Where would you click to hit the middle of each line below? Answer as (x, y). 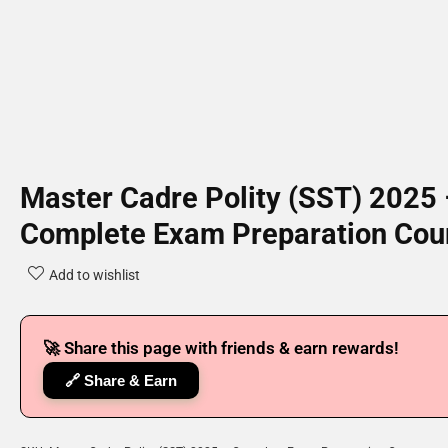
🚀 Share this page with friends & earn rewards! (221, 348)
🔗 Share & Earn (121, 380)
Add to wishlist (94, 275)
